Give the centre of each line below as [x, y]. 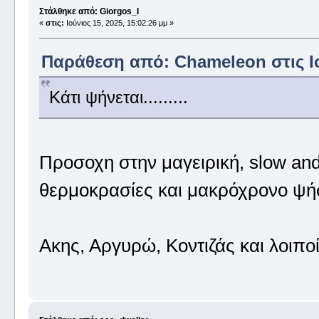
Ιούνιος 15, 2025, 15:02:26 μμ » [119, 23]
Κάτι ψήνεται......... [118, 98]
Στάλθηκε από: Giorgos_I [89, 12]
